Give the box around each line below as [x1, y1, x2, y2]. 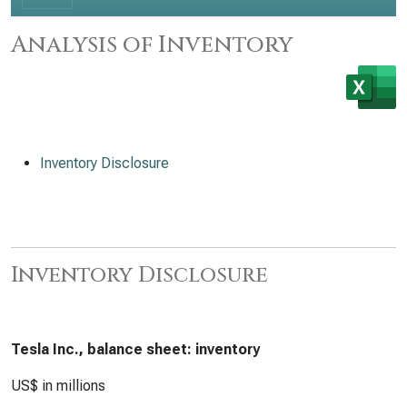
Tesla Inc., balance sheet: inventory [11, 341, 260, 358]
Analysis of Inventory [11, 29, 293, 60]
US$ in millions [11, 377, 105, 394]
